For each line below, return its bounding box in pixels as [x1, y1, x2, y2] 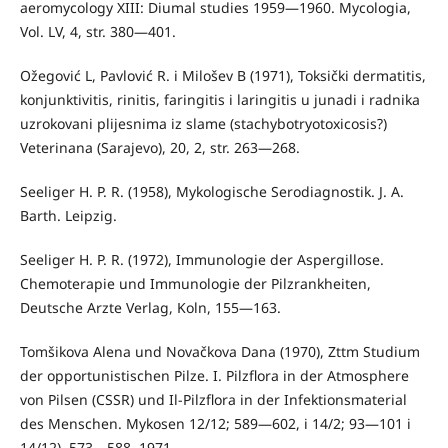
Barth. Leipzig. [19, 206, 117, 226]
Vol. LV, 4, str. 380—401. [19, 22, 176, 42]
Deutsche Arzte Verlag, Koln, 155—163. [19, 298, 281, 318]
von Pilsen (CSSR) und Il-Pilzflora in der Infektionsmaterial [19, 390, 407, 410]
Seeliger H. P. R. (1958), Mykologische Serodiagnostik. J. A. [19, 182, 404, 202]
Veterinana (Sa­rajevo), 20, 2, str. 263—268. [19, 138, 300, 158]
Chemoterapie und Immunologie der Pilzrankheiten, [19, 274, 371, 294]
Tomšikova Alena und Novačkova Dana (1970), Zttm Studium [19, 342, 420, 362]
